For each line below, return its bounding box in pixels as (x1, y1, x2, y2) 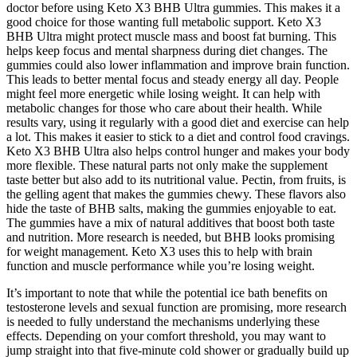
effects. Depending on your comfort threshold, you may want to (6, 328, 326, 343)
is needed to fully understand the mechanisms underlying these (6, 314, 320, 328)
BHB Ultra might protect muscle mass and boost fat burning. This (6, 29, 336, 43)
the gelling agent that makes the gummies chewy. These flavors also (6, 186, 346, 201)
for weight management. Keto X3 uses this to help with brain (6, 244, 312, 258)
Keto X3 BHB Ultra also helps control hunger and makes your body (6, 143, 350, 158)
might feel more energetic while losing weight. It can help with (6, 86, 320, 100)
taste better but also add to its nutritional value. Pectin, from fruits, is (6, 172, 346, 186)
